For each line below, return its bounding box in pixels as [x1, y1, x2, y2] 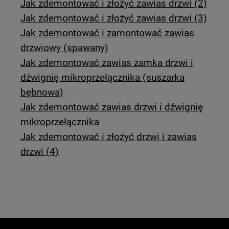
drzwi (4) [20, 146, 59, 158]
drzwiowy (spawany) [20, 42, 109, 54]
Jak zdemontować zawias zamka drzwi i [20, 57, 194, 69]
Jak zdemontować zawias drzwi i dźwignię [20, 101, 203, 113]
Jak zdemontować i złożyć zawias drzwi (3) [20, 12, 208, 25]
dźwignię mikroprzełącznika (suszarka [20, 72, 185, 84]
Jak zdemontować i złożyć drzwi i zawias [20, 131, 197, 143]
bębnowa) [20, 86, 64, 99]
